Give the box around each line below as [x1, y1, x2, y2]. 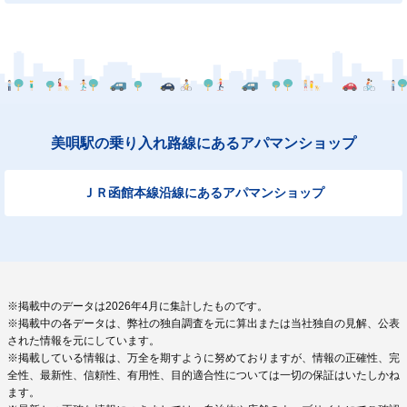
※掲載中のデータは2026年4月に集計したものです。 [7, 301, 268, 313]
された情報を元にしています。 [7, 335, 160, 347]
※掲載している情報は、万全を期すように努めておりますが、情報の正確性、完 [7, 352, 400, 364]
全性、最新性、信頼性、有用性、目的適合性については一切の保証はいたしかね [7, 370, 400, 382]
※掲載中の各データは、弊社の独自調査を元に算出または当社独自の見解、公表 [7, 318, 400, 330]
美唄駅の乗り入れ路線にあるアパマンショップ [51, 135, 356, 152]
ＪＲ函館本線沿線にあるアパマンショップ [83, 185, 324, 201]
